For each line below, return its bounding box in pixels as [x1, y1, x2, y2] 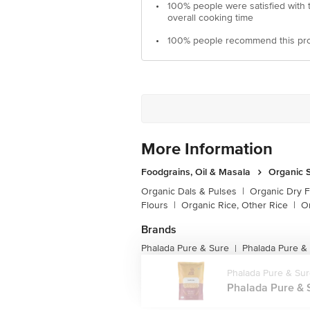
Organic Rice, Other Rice [181, 199, 288, 211]
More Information [141, 139, 273, 159]
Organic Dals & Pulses [141, 185, 237, 197]
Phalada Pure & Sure [141, 242, 229, 254]
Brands [141, 223, 176, 237]
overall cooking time [167, 12, 253, 24]
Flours [141, 199, 168, 211]
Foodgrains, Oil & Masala [141, 166, 250, 178]
